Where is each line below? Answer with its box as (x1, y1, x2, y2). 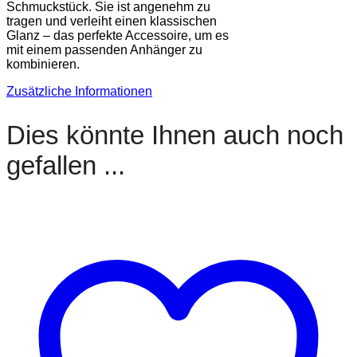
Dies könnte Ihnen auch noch (6, 120, 343, 150)
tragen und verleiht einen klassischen (6, 14, 217, 28)
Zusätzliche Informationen (6, 84, 152, 98)
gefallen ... (6, 150, 125, 180)
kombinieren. (6, 57, 80, 71)
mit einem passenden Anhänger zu (6, 42, 202, 57)
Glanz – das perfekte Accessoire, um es (6, 28, 229, 42)
